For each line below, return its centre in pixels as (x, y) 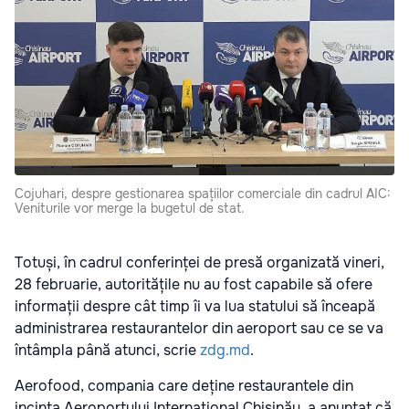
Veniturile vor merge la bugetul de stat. (130, 209)
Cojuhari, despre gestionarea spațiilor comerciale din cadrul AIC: (203, 194)
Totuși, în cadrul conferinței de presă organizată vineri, (199, 263)
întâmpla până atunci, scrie (107, 351)
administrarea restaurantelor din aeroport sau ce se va (199, 329)
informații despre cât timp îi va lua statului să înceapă (195, 307)
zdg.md (225, 351)
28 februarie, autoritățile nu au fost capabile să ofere (194, 285)
